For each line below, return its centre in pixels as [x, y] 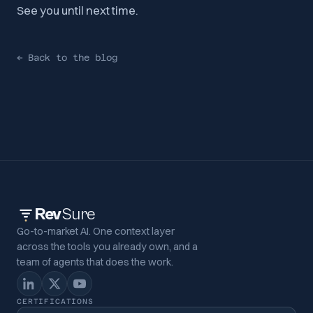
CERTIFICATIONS [55, 301]
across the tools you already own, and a [107, 246]
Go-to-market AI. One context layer [96, 231]
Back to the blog [73, 57]
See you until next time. [78, 10]
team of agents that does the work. [95, 262]
